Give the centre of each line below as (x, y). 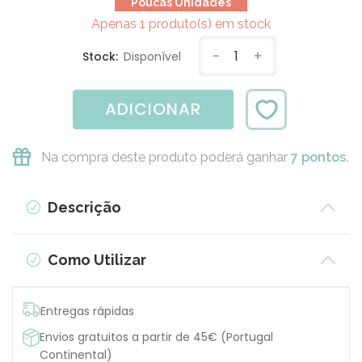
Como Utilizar (95, 259)
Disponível (152, 57)
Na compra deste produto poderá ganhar (166, 157)
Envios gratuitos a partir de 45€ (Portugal (157, 337)
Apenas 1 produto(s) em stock (181, 24)
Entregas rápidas (87, 311)
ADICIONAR (153, 109)
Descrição (82, 207)
